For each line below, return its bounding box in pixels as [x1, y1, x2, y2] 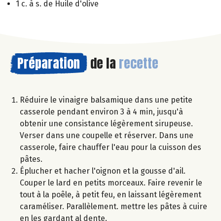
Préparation [17, 53, 80, 73]
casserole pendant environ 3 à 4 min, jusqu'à [20, 107, 183, 116]
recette [119, 53, 158, 73]
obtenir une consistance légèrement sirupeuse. [20, 118, 193, 128]
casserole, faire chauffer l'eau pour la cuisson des [20, 142, 201, 152]
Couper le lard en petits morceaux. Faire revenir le [20, 178, 202, 187]
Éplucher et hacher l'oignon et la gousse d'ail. [20, 166, 185, 176]
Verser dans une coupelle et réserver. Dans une [20, 130, 193, 140]
